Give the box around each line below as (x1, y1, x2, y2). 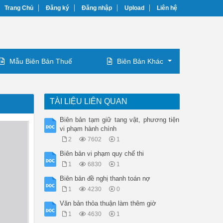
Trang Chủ (4, 4, 33, 11)
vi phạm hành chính (59, 125, 116, 133)
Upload (124, 4, 144, 11)
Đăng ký (46, 4, 69, 11)
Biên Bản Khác (117, 57, 163, 66)
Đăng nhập (82, 4, 112, 11)
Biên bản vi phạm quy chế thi (59, 150, 144, 158)
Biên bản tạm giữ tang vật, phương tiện (59, 116, 180, 124)
